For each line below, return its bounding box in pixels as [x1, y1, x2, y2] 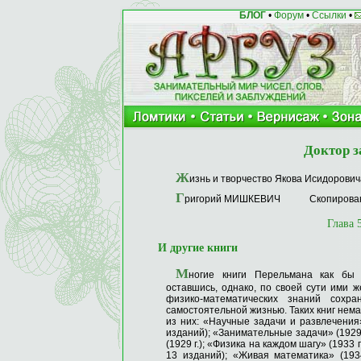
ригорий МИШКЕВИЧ [185, 193, 285, 205]
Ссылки [311, 10, 346, 21]
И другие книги [158, 242, 238, 254]
